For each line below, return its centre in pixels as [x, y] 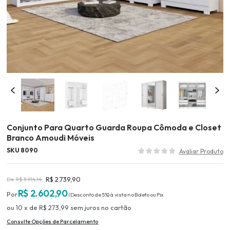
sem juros [85, 208]
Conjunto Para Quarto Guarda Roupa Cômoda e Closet [114, 128]
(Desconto [81, 195]
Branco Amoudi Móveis [51, 138]
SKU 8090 [23, 150]
